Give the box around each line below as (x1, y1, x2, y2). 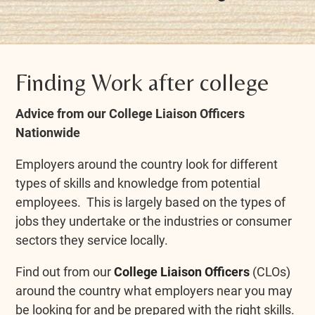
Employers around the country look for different (15, 156, 278, 172)
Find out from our (15, 264, 115, 279)
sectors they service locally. (15, 232, 169, 247)
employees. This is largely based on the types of (15, 194, 286, 210)
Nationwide (15, 124, 81, 140)
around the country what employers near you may (15, 283, 293, 298)
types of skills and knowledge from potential (15, 175, 261, 191)
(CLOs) (250, 264, 291, 279)
